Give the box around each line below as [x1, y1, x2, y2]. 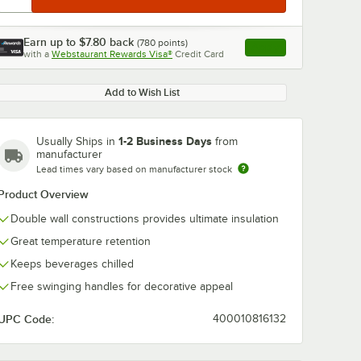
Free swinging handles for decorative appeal [10, 280, 233, 293]
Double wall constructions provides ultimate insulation [10, 213, 279, 225]
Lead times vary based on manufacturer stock [36, 164, 232, 175]
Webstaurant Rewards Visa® [52, 48, 172, 60]
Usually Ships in [36, 135, 118, 147]
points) [156, 37, 188, 48]
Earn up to [23, 35, 79, 48]
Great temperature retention [10, 235, 151, 247]
